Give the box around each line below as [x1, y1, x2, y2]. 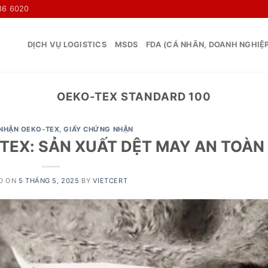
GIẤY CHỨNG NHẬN [63, 125, 133, 134]
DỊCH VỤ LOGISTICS [27, 40, 107, 49]
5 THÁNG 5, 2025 [18, 176, 80, 185]
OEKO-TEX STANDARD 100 [56, 90, 212, 103]
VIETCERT [92, 176, 128, 185]
